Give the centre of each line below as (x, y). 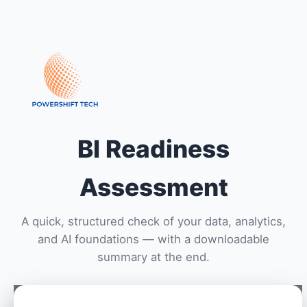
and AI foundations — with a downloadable (153, 239)
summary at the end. (153, 257)
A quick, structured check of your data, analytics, (153, 221)
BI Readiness (153, 149)
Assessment (153, 187)
